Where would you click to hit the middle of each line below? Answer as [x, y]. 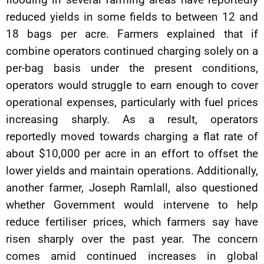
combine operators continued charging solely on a [132, 51]
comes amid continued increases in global [132, 256]
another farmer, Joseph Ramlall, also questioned [132, 188]
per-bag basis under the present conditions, [132, 68]
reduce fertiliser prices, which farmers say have [132, 222]
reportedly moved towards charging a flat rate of [132, 136]
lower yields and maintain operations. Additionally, [132, 171]
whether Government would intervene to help [132, 205]
